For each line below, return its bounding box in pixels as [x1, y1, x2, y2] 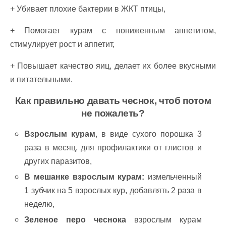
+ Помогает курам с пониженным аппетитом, [10, 26, 216, 35]
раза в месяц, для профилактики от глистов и [24, 143, 202, 152]
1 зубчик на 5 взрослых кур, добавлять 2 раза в [24, 186, 202, 195]
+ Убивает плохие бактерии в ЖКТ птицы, [10, 5, 165, 13]
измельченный [144, 173, 202, 182]
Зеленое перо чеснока [24, 215, 126, 224]
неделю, [24, 200, 55, 209]
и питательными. [10, 75, 73, 84]
